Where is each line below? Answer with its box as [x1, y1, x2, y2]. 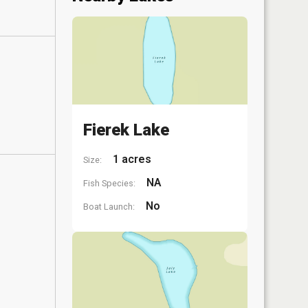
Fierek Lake [83, 120, 169, 140]
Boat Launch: [83, 201, 135, 212]
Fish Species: [83, 177, 135, 188]
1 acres [110, 152, 151, 166]
